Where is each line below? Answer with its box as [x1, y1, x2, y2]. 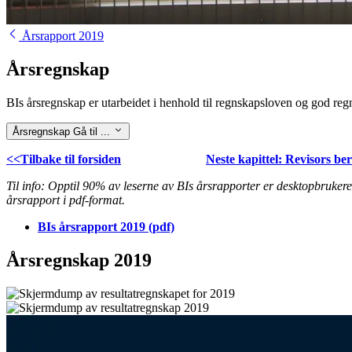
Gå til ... [73, 126, 110, 138]
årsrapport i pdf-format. [6, 193, 128, 207]
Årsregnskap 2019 [6, 250, 152, 271]
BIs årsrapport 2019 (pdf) [38, 220, 174, 234]
